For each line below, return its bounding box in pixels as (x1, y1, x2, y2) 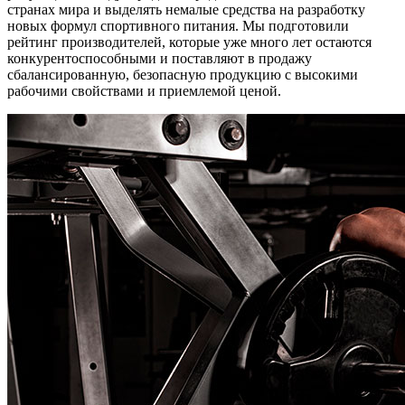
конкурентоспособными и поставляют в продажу (7, 51, 312, 67)
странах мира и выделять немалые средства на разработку (7, 2, 365, 18)
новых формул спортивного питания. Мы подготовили (7, 18, 349, 34)
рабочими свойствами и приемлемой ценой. (7, 83, 281, 99)
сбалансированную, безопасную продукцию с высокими (7, 67, 358, 83)
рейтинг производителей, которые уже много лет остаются (7, 34, 372, 51)
